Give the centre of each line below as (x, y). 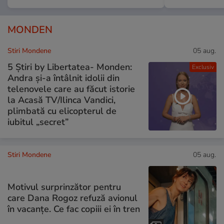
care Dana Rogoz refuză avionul (72, 198)
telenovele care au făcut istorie (71, 89)
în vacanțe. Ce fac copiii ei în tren (74, 209)
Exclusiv (203, 67)
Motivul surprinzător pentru (64, 187)
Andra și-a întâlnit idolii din (63, 78)
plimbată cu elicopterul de (62, 111)
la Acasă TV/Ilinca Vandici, (61, 100)
